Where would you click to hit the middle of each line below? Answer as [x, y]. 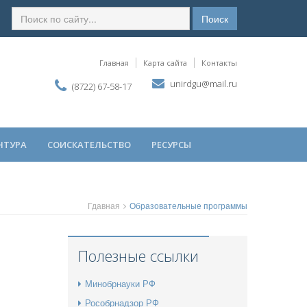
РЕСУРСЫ [171, 144]
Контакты [219, 63]
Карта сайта [165, 63]
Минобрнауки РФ [120, 283]
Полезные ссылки [138, 255]
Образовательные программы [188, 205]
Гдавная [104, 205]
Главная [114, 63]
